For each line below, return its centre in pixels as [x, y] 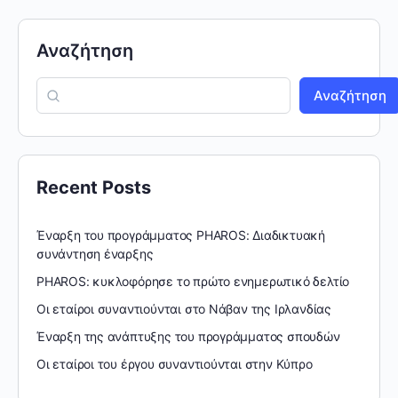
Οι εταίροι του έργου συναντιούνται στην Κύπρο [175, 363]
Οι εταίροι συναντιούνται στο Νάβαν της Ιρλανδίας [184, 308]
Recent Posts [94, 187]
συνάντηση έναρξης [95, 253]
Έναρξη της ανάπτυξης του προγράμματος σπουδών [188, 336]
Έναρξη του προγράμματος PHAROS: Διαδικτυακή [181, 235]
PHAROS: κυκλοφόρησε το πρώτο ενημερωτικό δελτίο [193, 281]
